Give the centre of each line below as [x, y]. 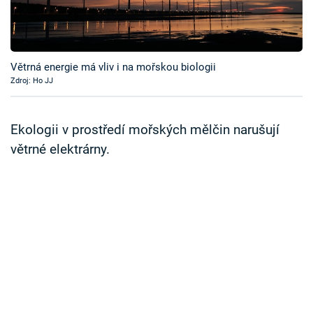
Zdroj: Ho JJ [32, 81]
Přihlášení [61, 90]
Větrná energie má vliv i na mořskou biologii [113, 67]
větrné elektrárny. [60, 150]
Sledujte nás [39, 143]
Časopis [45, 14]
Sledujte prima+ [68, 48]
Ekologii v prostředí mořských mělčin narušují [145, 130]
